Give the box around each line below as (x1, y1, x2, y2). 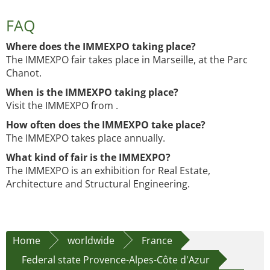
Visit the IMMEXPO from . (6, 99, 118, 113)
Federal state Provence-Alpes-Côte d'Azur (22, 253, 210, 267)
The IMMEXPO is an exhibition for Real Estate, (6, 164, 210, 178)
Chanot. (6, 66, 42, 80)
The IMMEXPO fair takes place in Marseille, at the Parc (6, 53, 248, 67)
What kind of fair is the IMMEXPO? (6, 151, 171, 165)
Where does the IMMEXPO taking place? (6, 40, 196, 54)
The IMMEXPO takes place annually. (6, 131, 165, 145)
